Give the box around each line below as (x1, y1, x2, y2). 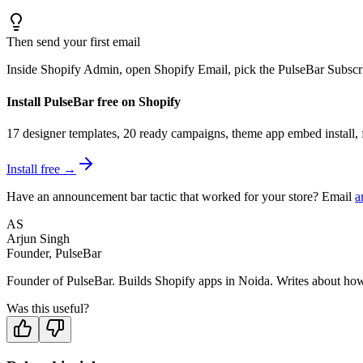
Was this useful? (6, 301, 89, 315)
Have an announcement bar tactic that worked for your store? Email (6, 189, 352, 203)
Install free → (6, 161, 76, 176)
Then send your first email (6, 35, 140, 49)
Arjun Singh (6, 231, 70, 246)
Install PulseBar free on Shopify (6, 94, 181, 109)
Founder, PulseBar (6, 246, 101, 260)
